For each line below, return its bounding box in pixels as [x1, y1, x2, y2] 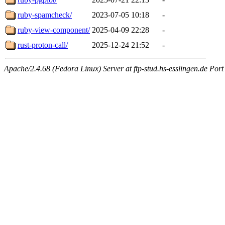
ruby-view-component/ [18, 25, 90, 34]
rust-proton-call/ [18, 40, 68, 49]
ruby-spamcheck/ [18, 10, 72, 19]
